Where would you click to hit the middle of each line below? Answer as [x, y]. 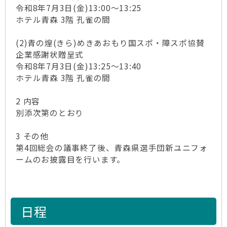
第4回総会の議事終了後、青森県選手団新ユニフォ [112, 148]
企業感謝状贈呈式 [50, 54]
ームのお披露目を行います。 [71, 159]
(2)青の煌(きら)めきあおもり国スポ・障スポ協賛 [110, 43]
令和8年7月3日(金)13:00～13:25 [79, 8]
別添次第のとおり [50, 113]
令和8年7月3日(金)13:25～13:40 [79, 66]
